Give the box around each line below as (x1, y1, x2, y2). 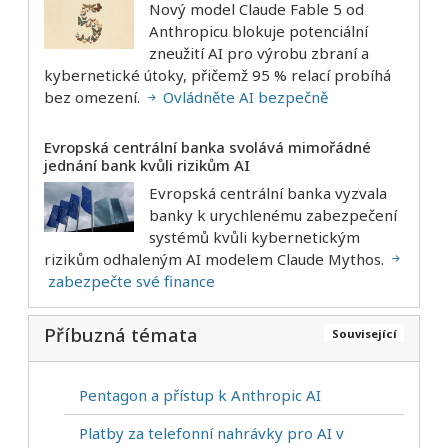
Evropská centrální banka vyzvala (149, 182, 387, 203)
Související (331, 325, 397, 341)
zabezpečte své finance (44, 270, 215, 291)
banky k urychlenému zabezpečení (149, 204, 397, 225)
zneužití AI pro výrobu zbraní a (149, 43, 369, 64)
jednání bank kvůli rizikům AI (44, 155, 250, 176)
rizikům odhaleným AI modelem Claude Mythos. (44, 248, 388, 269)
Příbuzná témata (44, 321, 198, 347)
